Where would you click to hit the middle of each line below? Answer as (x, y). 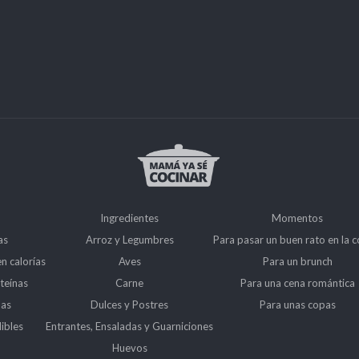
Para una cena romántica (297, 282)
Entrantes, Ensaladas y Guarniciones (129, 326)
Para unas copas (297, 304)
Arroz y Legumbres (129, 239)
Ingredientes (129, 218)
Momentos (297, 218)
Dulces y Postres (129, 304)
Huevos (129, 347)
